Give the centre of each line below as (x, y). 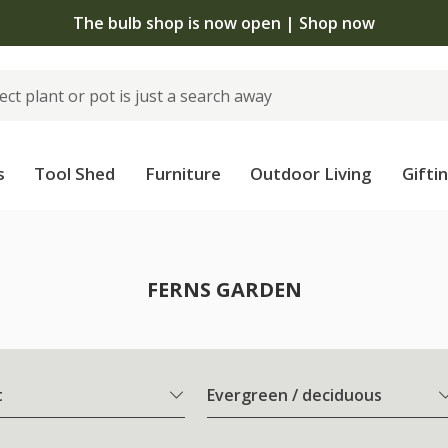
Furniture (182, 173)
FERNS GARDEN (224, 289)
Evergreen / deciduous (294, 395)
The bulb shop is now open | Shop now (224, 22)
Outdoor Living (311, 173)
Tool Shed (75, 173)
